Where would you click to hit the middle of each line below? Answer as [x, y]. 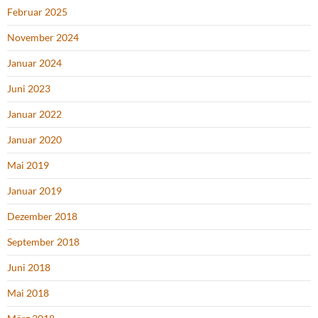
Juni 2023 [29, 89]
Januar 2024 [34, 63]
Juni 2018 [29, 268]
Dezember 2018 [42, 216]
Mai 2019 [28, 165]
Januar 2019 [34, 191]
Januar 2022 [34, 114]
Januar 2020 [34, 140]
